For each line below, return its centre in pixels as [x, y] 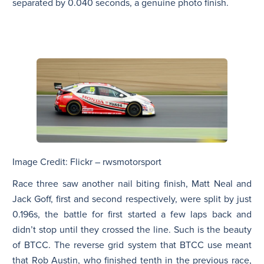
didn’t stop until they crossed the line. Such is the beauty [132, 230]
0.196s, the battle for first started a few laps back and [132, 214]
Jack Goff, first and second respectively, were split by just [132, 199]
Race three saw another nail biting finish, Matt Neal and [132, 184]
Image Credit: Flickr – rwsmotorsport [87, 162]
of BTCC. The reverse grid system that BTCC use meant [132, 245]
